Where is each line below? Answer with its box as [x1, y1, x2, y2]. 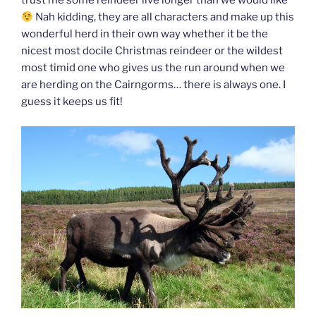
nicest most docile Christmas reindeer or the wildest [21, 44, 283, 58]
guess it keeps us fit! [21, 95, 123, 109]
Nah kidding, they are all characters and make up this [33, 11, 295, 24]
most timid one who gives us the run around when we [21, 61, 285, 75]
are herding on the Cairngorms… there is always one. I [21, 78, 286, 92]
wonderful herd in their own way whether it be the [21, 28, 268, 41]
